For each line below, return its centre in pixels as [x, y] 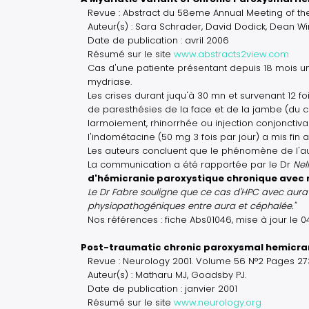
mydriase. [110, 82]
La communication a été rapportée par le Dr [190, 165]
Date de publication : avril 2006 [158, 40]
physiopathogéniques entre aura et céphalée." [191, 206]
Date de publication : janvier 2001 [162, 289]
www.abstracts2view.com [231, 54]
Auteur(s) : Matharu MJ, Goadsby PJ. [167, 275]
